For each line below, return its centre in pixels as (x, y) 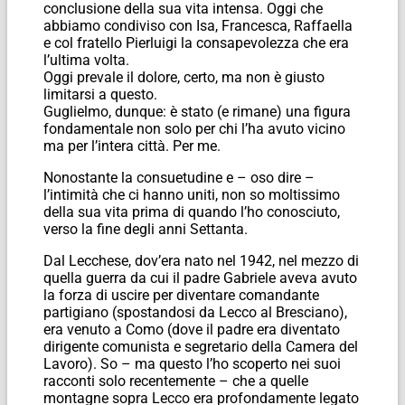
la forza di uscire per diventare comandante (181, 295)
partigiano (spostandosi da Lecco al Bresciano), (195, 312)
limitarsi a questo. (100, 94)
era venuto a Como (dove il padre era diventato (192, 329)
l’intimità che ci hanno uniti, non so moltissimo (192, 194)
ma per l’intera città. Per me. (132, 146)
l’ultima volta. (86, 60)
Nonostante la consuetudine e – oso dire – (179, 177)
